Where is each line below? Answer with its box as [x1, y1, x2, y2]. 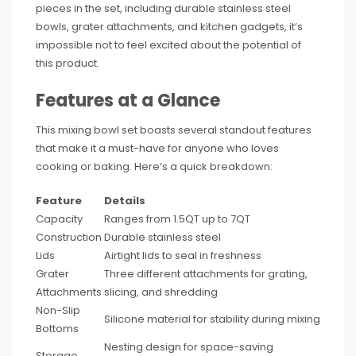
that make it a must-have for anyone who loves [36, 140, 279, 156]
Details [104, 192, 145, 208]
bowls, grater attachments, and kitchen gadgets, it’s [36, 18, 303, 34]
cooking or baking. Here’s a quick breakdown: [36, 158, 273, 174]
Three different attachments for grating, [104, 265, 308, 281]
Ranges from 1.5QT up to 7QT [104, 211, 250, 226]
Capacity [36, 211, 83, 226]
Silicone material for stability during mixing [104, 311, 320, 327]
